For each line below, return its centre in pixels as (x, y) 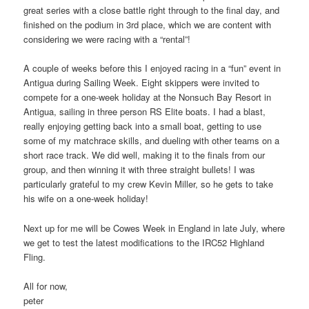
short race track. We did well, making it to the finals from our (144, 155)
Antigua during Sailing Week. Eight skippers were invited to (142, 83)
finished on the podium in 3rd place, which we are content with (148, 25)
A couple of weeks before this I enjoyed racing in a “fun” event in (152, 68)
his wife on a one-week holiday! (86, 199)
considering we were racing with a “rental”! (107, 39)
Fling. (35, 257)
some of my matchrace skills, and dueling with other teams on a (152, 141)
